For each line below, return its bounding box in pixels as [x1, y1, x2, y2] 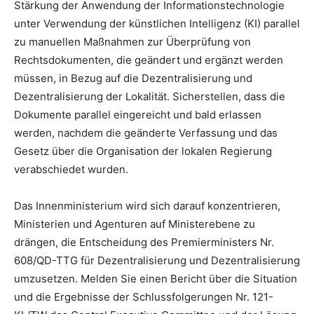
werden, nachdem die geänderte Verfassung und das [14, 125, 278, 139]
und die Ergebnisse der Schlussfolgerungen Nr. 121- [14, 289, 273, 303]
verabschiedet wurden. [14, 162, 128, 176]
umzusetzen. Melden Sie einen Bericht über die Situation [14, 271, 297, 285]
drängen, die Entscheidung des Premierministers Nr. [14, 235, 274, 249]
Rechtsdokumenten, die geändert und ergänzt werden [14, 53, 283, 67]
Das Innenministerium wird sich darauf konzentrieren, [14, 198, 280, 212]
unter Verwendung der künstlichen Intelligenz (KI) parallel [14, 16, 300, 30]
